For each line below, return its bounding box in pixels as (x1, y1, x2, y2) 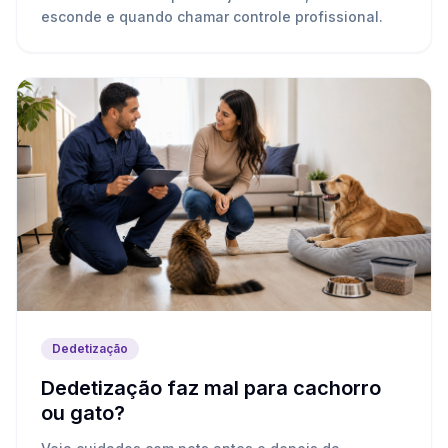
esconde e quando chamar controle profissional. (41, 8, 383, 26)
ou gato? (41, 401, 125, 426)
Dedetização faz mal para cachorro (41, 376, 381, 401)
